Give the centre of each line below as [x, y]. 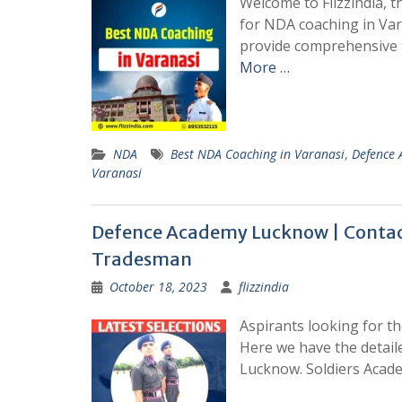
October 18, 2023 [158, 286]
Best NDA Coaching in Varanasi [258, 153]
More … [265, 67]
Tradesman [142, 258]
